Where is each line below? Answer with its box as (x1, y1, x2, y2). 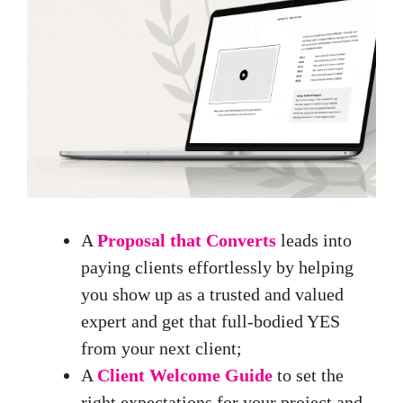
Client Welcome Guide (97, 365, 273, 386)
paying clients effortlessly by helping (81, 257, 354, 278)
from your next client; (81, 338, 242, 359)
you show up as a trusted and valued (81, 284, 344, 305)
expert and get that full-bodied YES (81, 311, 340, 332)
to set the (273, 365, 344, 386)
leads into (276, 230, 352, 251)
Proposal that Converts (97, 230, 276, 251)
